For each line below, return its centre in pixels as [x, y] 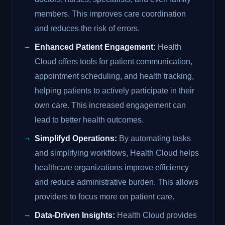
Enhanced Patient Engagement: [95, 47]
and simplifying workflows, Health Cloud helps [117, 153]
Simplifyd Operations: [76, 139]
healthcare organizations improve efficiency [112, 168]
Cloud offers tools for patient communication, [114, 62]
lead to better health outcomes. [89, 120]
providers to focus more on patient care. [105, 197]
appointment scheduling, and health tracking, [115, 76]
